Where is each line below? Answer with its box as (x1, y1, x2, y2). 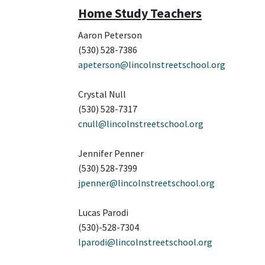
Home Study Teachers (78, 5, 202, 22)
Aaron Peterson (78, 29, 144, 41)
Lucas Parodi (78, 206, 128, 219)
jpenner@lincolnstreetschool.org (78, 177, 215, 189)
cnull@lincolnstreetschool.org (78, 118, 203, 130)
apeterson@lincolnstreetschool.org (78, 59, 225, 71)
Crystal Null (78, 88, 128, 101)
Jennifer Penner (78, 147, 144, 160)
